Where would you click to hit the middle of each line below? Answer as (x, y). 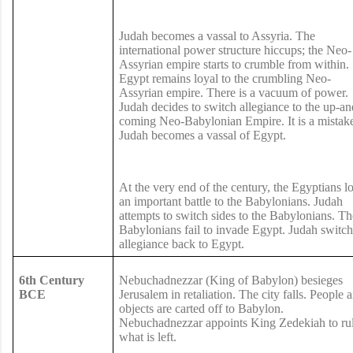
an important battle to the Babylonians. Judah (230, 201)
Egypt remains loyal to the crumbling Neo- (225, 78)
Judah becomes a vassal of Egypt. (204, 135)
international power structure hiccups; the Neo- (235, 50)
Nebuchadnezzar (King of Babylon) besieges (230, 280)
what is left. (149, 336)
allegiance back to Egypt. (181, 243)
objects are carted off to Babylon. (201, 308)
